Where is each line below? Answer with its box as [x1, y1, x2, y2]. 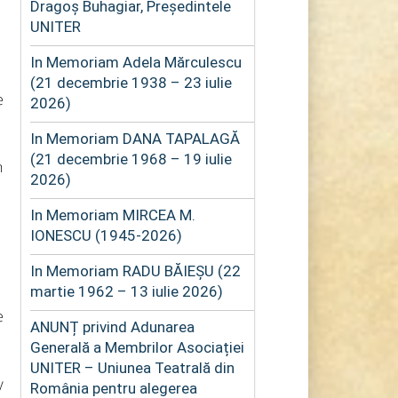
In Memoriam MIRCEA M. [29, 205, 195, 224]
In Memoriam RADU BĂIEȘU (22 [29, 261, 241, 280]
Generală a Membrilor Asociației [29, 338, 244, 356]
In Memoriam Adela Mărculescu [29, 52, 242, 71]
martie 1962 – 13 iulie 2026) [29, 282, 223, 300]
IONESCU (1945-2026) [29, 226, 182, 244]
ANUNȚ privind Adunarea [29, 317, 195, 336]
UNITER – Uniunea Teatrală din [29, 358, 235, 377]
